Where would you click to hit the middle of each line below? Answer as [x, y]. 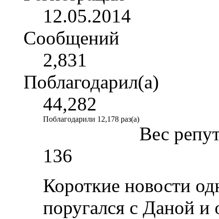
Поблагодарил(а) [91, 82]
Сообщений [71, 38]
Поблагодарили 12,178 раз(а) [91, 119]
